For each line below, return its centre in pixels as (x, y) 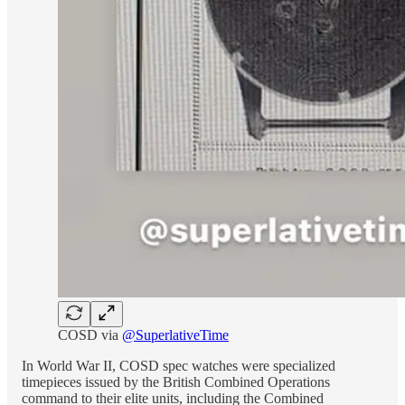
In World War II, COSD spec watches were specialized (179, 365)
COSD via (90, 334)
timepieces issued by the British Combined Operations (176, 381)
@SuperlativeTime (175, 334)
